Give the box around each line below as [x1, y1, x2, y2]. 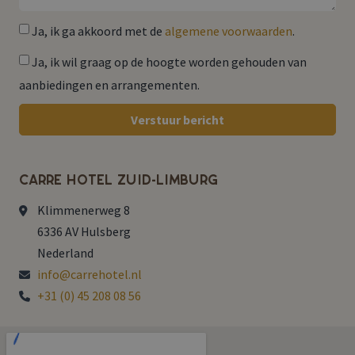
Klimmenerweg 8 [36, 202, 130, 219]
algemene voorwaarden [165, 23, 292, 39]
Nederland [36, 245, 94, 261]
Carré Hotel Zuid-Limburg [19, 171, 218, 190]
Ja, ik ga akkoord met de [32, 23, 165, 39]
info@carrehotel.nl [36, 266, 142, 283]
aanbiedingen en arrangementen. [19, 76, 200, 93]
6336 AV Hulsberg [36, 223, 131, 240]
